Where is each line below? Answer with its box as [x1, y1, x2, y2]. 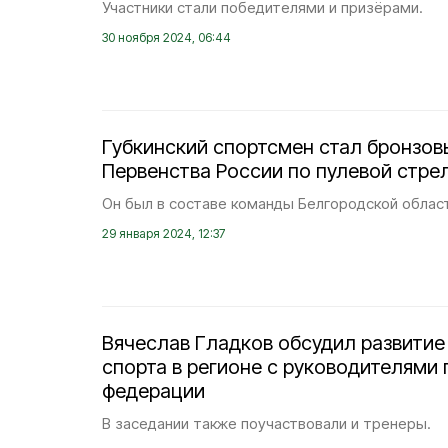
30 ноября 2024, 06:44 [102, 30, 231, 45]
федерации [102, 379, 205, 403]
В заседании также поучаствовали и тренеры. [102, 414, 431, 433]
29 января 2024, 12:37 [102, 226, 225, 241]
